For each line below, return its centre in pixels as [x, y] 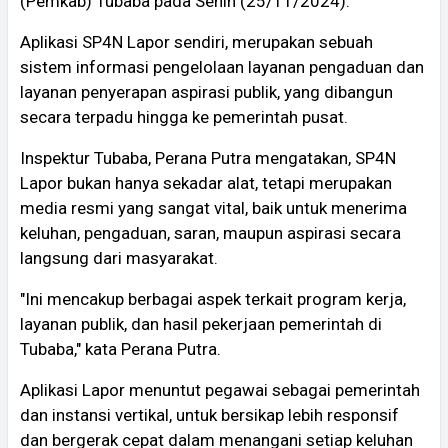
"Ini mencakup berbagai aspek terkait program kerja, [213, 298]
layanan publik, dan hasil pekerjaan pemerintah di [201, 323]
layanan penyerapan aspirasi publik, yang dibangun [206, 91]
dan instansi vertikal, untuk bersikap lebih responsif [209, 414]
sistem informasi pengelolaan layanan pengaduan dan [222, 66]
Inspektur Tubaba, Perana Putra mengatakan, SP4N [208, 157]
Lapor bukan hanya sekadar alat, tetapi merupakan [206, 182]
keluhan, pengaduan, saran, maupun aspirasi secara [210, 232]
